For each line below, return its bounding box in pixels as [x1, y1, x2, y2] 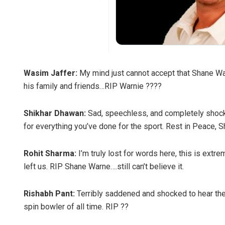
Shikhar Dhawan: [24, 108, 86, 119]
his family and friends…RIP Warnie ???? [24, 81, 162, 91]
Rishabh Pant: [24, 189, 75, 199]
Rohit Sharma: [24, 149, 76, 159]
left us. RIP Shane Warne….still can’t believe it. [24, 162, 184, 172]
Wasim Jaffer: [24, 68, 77, 78]
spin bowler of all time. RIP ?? [24, 202, 129, 212]
